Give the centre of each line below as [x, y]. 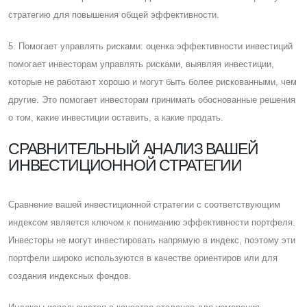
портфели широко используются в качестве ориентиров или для [143, 258]
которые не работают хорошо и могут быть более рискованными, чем [152, 82]
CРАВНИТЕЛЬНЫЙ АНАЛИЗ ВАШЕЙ [133, 148]
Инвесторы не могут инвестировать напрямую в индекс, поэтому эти [152, 240]
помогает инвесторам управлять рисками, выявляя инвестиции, [141, 64]
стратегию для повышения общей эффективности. [114, 14]
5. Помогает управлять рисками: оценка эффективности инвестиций [150, 46]
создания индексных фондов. [70, 275]
